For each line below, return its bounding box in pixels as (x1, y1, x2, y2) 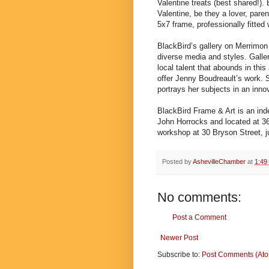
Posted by (162, 157, 193, 165)
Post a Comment (172, 213, 226, 222)
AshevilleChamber (193, 157, 246, 165)
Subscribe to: (157, 250, 202, 259)
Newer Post (160, 234, 198, 243)
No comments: (157, 190, 241, 205)
